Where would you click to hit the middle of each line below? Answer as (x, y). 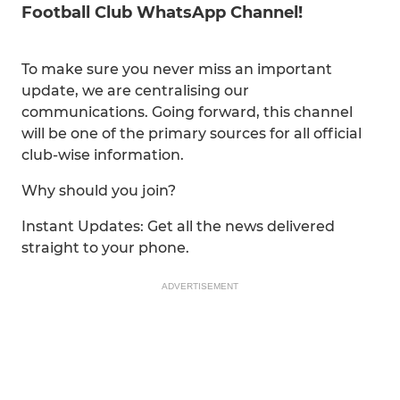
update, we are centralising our (135, 91)
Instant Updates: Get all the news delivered (178, 226)
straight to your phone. (105, 248)
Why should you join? (99, 191)
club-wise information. (103, 155)
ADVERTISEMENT (200, 286)
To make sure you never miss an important (177, 69)
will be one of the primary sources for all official (192, 133)
